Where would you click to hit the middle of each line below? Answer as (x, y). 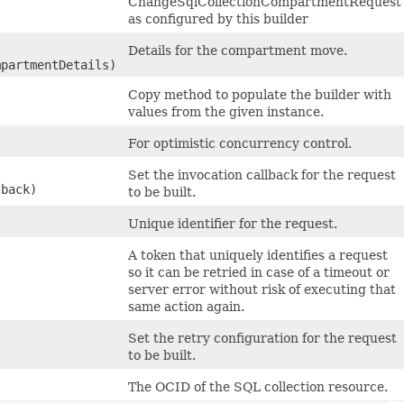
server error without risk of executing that (262, 289)
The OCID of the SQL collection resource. (258, 386)
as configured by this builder (218, 18)
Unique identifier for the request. (233, 223)
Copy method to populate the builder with (260, 94)
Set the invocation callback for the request (262, 174)
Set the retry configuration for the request (262, 338)
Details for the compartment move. (238, 50)
